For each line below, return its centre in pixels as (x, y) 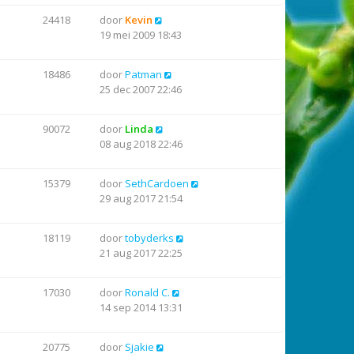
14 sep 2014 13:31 (141, 307)
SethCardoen (157, 183)
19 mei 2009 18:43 (141, 35)
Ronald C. (147, 292)
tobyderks (149, 238)
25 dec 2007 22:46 (141, 89)
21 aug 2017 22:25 (141, 253)
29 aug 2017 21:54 (141, 198)
